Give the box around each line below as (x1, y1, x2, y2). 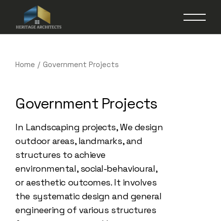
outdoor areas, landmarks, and (15, 135, 143, 147)
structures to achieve (15, 149, 106, 160)
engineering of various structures (15, 204, 156, 216)
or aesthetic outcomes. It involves (15, 177, 157, 188)
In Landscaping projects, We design (15, 121, 163, 133)
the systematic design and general (15, 190, 162, 202)
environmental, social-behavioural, (15, 163, 157, 174)
